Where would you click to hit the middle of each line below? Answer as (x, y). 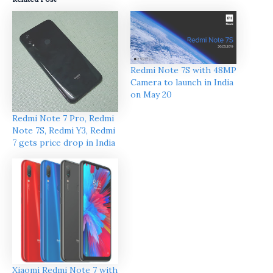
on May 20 (151, 94)
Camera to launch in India (182, 82)
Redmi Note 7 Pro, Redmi (63, 119)
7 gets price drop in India (64, 143)
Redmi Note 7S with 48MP (183, 70)
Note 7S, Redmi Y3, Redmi (64, 131)
